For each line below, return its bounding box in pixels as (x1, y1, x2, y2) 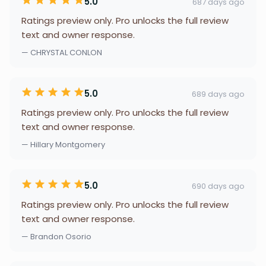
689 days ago (192, 88, 245, 100)
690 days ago (192, 180, 245, 192)
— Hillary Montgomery (21, 139, 105, 150)
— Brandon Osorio (21, 231, 91, 242)
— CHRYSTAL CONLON (21, 47, 102, 58)
